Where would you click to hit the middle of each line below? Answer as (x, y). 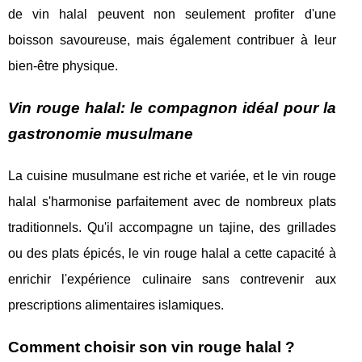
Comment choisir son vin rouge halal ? (152, 347)
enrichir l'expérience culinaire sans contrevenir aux (172, 279)
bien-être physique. (63, 66)
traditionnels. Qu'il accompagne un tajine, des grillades (172, 227)
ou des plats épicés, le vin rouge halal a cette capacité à (172, 253)
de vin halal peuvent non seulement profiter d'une (172, 14)
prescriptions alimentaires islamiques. (116, 305)
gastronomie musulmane (101, 134)
